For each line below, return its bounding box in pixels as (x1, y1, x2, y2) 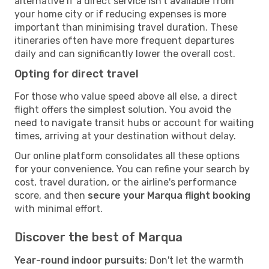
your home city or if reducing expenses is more (14, 8, 226, 20)
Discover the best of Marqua (14, 229, 183, 244)
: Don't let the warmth (145, 254, 244, 266)
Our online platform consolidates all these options (14, 150, 240, 162)
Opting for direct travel (14, 67, 139, 80)
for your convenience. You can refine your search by (14, 163, 250, 175)
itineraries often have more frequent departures (14, 34, 234, 46)
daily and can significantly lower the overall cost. (14, 47, 235, 59)
